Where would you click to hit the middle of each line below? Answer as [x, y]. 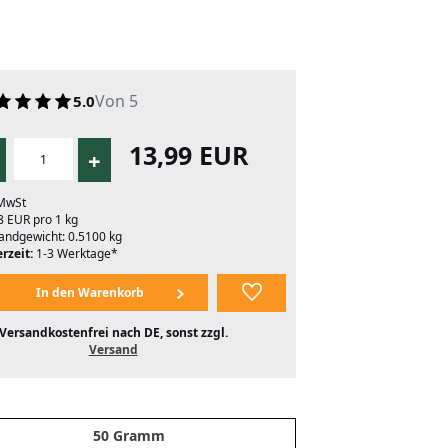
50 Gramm [129, 436]
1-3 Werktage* [75, 254]
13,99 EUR [189, 155]
